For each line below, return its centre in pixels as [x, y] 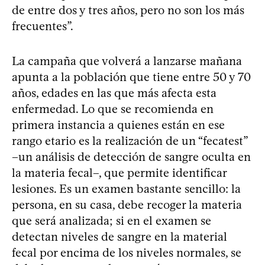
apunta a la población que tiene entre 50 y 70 [131, 77]
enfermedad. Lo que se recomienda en [113, 109]
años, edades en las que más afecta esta [114, 93]
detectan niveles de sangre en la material [119, 236]
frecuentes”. [43, 26]
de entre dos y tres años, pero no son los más [128, 10]
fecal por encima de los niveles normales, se [127, 252]
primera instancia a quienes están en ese [118, 125]
